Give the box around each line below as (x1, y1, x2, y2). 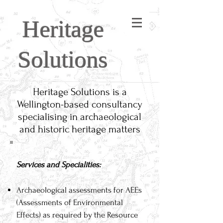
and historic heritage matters (19, 123, 140, 135)
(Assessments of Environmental (16, 198, 123, 207)
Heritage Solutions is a (32, 86, 127, 98)
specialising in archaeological (18, 111, 141, 122)
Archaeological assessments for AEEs (16, 185, 142, 195)
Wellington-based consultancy (17, 99, 142, 110)
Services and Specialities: (16, 160, 101, 169)
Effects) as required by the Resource (16, 210, 138, 220)
